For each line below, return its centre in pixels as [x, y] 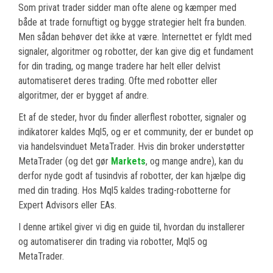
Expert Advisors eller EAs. [67, 205]
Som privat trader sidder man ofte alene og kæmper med [127, 8]
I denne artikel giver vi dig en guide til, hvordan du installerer [132, 227]
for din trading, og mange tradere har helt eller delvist [119, 66]
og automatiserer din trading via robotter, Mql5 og [113, 242]
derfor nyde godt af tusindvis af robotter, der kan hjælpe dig [132, 176]
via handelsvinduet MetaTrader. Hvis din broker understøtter [132, 147]
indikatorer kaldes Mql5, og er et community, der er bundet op [136, 132]
